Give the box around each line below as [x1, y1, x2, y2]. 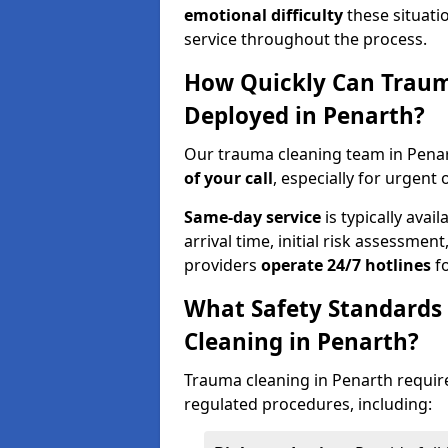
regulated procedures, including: [184, 393, 432, 415]
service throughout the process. [184, 28, 427, 50]
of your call [184, 167, 273, 189]
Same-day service [184, 206, 321, 228]
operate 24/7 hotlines [261, 254, 431, 276]
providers [184, 254, 261, 276]
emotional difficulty [184, 4, 343, 26]
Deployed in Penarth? [184, 100, 425, 131]
